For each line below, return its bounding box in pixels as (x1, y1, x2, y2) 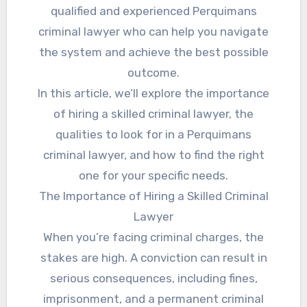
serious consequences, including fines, (49, 271, 258, 285)
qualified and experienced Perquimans (50, 3, 257, 18)
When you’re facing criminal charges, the (43, 230, 264, 244)
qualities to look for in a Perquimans (56, 127, 251, 141)
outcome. (127, 65, 180, 79)
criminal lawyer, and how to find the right (42, 147, 265, 162)
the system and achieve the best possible (38, 45, 269, 59)
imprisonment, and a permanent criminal (43, 291, 264, 306)
